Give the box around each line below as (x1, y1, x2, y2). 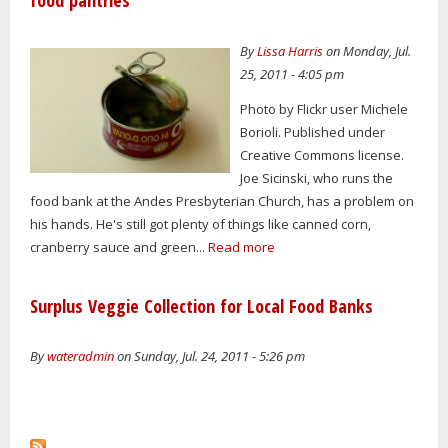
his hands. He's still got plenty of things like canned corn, (30, 214, 371, 233)
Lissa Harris (257, 42, 324, 61)
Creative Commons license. (240, 145, 405, 164)
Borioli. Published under (240, 122, 386, 141)
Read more (208, 237, 275, 256)
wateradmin (47, 347, 114, 366)
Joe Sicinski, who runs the (240, 168, 394, 187)
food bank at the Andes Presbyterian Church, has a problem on (30, 191, 414, 210)
